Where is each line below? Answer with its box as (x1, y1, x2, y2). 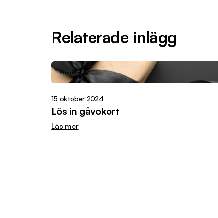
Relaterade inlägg (51, 27, 177, 48)
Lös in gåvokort (51, 105, 119, 118)
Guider (60, 69, 79, 76)
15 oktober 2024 (51, 94, 104, 103)
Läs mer (51, 121, 79, 131)
